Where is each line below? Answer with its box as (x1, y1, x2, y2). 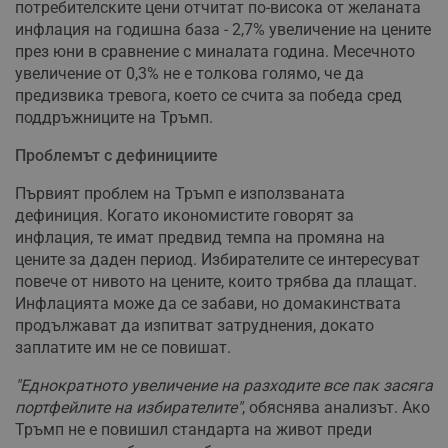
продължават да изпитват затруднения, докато (15, 315, 374, 335)
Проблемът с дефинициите (15, 145, 218, 165)
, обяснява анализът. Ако (242, 397, 430, 417)
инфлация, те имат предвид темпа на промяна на (15, 227, 385, 247)
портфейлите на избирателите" (15, 397, 242, 417)
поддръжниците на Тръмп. (15, 107, 213, 127)
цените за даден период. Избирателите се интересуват (15, 249, 420, 269)
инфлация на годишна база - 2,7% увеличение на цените (15, 19, 431, 39)
